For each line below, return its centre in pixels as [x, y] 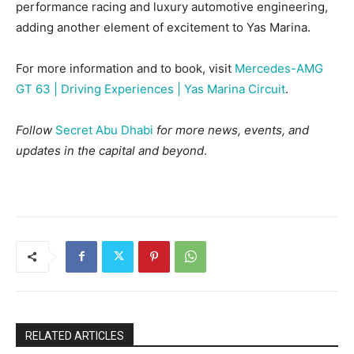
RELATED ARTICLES [75, 335]
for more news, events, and [233, 130]
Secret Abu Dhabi [104, 130]
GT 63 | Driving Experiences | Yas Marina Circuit [151, 88]
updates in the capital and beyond [110, 150]
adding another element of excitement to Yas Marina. [163, 27]
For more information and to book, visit [125, 68]
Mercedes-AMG [279, 68]
